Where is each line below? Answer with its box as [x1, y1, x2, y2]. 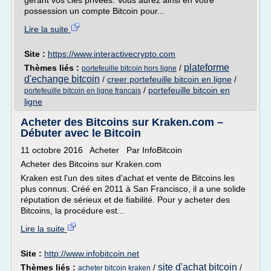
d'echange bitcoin [24, 74, 100, 84]
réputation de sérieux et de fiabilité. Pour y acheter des [21, 195, 230, 204]
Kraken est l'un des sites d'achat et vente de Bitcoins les [21, 173, 235, 183]
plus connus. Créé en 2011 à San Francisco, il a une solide [21, 184, 246, 194]
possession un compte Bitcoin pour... [24, 6, 165, 16]
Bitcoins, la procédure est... [21, 206, 125, 215]
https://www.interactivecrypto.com [48, 49, 175, 59]
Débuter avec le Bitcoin [21, 127, 141, 139]
